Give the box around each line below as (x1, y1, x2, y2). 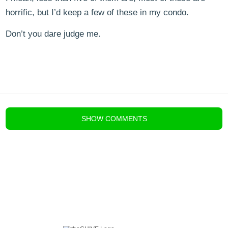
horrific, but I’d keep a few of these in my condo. (6, 8, 189, 18)
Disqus (89, 94, 109, 101)
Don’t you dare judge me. (6, 29, 101, 39)
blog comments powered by (7, 94, 89, 101)
